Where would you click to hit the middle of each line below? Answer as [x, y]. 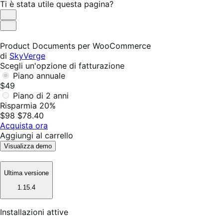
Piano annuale [39, 75]
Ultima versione [26, 173]
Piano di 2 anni [41, 95]
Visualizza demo [28, 146]
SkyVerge [27, 56]
